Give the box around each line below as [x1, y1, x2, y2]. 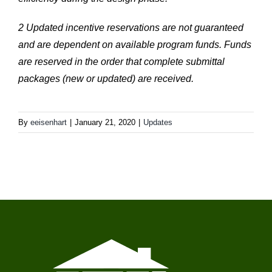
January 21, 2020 [75, 117, 135, 127]
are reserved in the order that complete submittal [18, 56, 225, 67]
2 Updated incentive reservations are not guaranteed [18, 22, 243, 33]
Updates [143, 117, 172, 127]
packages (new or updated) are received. [18, 73, 194, 84]
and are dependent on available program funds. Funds [18, 39, 251, 50]
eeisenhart [30, 117, 67, 127]
